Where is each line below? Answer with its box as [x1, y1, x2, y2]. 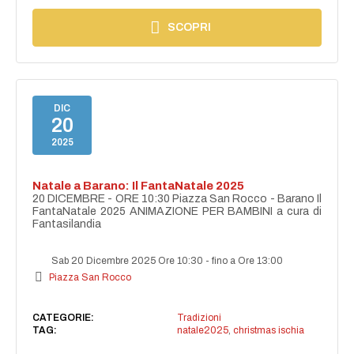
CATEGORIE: [32, 311, 95, 323]
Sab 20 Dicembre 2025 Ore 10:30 [49, 254, 206, 266]
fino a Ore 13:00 [212, 254, 284, 266]
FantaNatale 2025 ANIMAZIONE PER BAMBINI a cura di [32, 205, 322, 217]
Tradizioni [176, 311, 221, 323]
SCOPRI [168, 21, 212, 33]
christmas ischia [232, 324, 304, 336]
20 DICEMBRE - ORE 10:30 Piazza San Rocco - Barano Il [32, 192, 322, 205]
